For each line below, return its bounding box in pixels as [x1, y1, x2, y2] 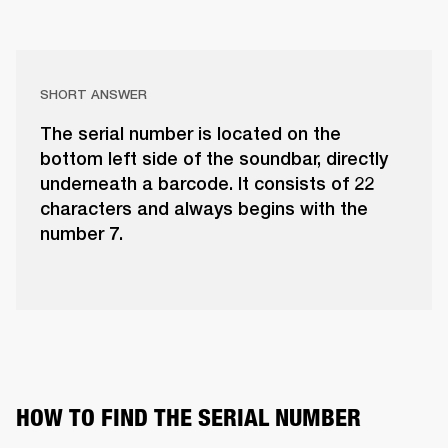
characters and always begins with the [40, 198, 368, 220]
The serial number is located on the [40, 123, 341, 145]
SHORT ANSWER [40, 87, 147, 103]
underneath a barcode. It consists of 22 [40, 173, 374, 195]
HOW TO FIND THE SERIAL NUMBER [16, 403, 361, 433]
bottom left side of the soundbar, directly [40, 148, 388, 170]
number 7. [40, 223, 123, 245]
